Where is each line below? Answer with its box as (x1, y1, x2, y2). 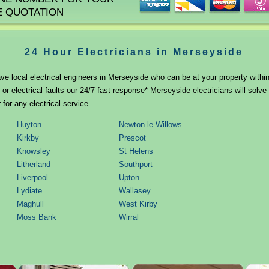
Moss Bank (16, 213, 56, 222)
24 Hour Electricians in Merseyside (24, 47, 243, 57)
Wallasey (118, 186, 151, 195)
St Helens (118, 147, 153, 156)
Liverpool (16, 173, 48, 182)
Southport (118, 160, 153, 169)
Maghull (16, 199, 44, 208)
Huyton (16, 120, 41, 129)
